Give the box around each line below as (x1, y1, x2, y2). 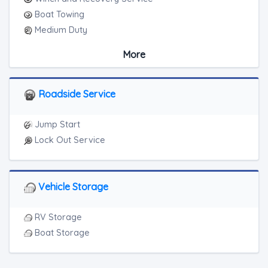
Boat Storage (32, 227, 90, 238)
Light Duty (32, 40, 75, 51)
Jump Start (32, 119, 80, 130)
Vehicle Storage (36, 181, 108, 193)
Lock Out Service (32, 135, 105, 145)
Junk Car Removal (32, 71, 109, 82)
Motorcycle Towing (32, 56, 111, 66)
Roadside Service (36, 88, 115, 100)
